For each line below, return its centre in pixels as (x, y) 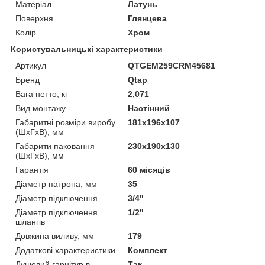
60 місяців (149, 169)
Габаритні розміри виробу (65, 122)
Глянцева (148, 18)
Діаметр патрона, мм (56, 184)
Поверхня (34, 18)
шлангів (30, 222)
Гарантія (32, 169)
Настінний (149, 108)
